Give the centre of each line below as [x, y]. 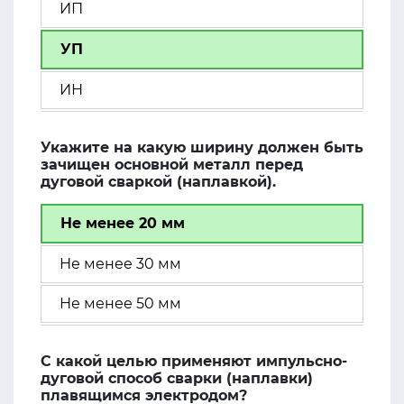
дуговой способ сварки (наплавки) [177, 378]
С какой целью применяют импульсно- [194, 361]
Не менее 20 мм [123, 223]
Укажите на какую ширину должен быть [202, 147]
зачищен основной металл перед [172, 165]
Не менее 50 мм [120, 303]
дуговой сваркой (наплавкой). [158, 182]
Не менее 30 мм [120, 264]
